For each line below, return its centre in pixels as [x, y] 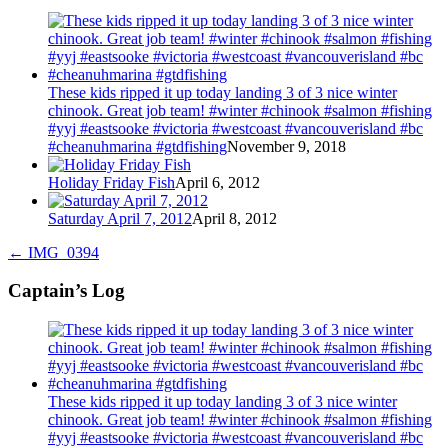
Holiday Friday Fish [111, 182]
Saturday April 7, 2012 [120, 218]
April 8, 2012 [234, 218]
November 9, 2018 [286, 146]
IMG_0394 [61, 252]
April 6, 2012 [217, 182]
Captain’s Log [66, 291]
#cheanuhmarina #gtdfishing [137, 146]
